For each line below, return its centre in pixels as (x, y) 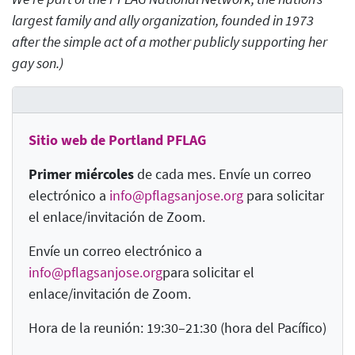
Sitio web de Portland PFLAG (117, 140)
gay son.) (38, 63)
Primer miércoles (81, 174)
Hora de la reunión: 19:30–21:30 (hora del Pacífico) (177, 328)
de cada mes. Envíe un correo (223, 174)
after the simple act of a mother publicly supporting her (170, 42)
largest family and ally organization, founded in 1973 (163, 21)
